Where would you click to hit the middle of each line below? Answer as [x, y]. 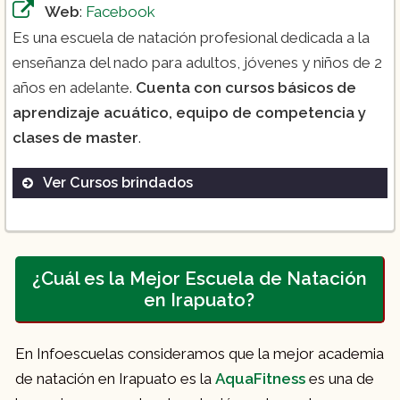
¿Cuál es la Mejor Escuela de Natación [199, 278]
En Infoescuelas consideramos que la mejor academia [200, 353]
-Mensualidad [112, 346]
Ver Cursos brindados [118, 183]
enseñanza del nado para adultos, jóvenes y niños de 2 [197, 63]
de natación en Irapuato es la [115, 378]
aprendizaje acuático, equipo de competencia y [189, 113]
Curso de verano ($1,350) [156, 218]
